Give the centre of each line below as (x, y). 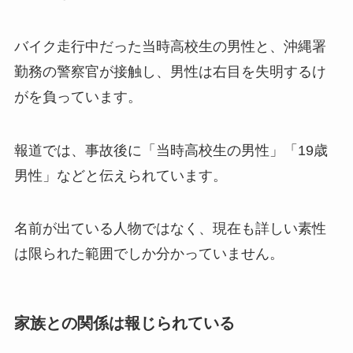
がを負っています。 (78, 97)
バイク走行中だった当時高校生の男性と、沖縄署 (170, 46)
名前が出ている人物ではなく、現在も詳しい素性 (170, 229)
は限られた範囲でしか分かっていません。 (149, 254)
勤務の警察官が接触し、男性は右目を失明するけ (170, 71)
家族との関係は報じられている (124, 323)
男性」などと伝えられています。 (120, 175)
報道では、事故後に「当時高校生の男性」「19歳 (171, 150)
